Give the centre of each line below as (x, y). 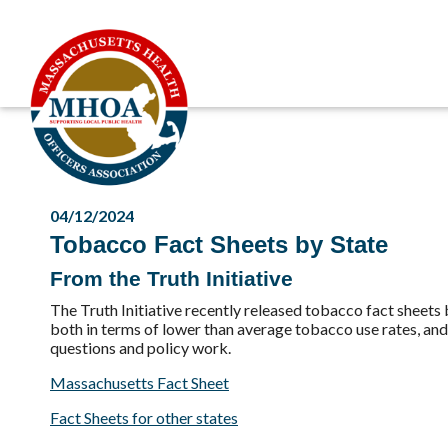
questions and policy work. (140, 347)
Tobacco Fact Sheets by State (219, 244)
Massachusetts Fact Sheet (139, 382)
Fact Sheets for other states (144, 417)
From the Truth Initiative (171, 278)
